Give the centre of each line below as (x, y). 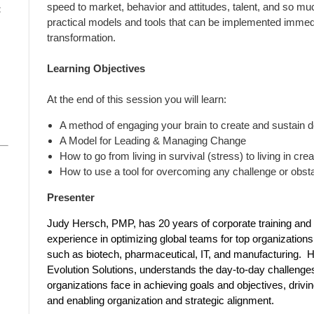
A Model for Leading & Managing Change (153, 141)
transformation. (81, 37)
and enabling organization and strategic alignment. (161, 300)
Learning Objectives (96, 68)
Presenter (71, 197)
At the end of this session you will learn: (137, 99)
